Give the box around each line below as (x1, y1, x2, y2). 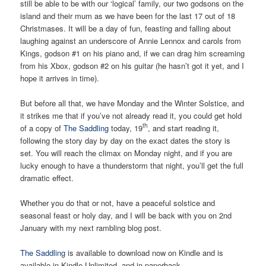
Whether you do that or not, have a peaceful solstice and (20, 197, 216, 208)
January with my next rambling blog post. (20, 221, 162, 233)
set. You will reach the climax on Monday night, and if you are (20, 147, 233, 159)
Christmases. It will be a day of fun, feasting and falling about (20, 22, 232, 34)
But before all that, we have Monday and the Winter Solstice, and (20, 97, 245, 109)
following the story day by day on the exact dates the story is (20, 134, 231, 146)
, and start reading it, (148, 122, 220, 134)
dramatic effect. (20, 172, 74, 183)
